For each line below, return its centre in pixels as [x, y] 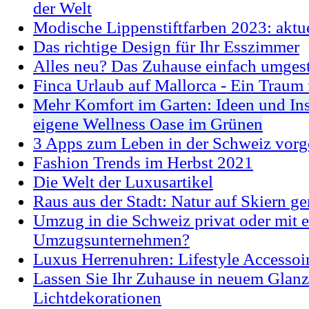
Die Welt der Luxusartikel [123, 182]
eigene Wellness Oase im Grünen [148, 124]
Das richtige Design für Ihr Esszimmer [166, 47]
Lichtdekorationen [97, 298]
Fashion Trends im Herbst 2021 [143, 163]
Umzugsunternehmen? [111, 240]
